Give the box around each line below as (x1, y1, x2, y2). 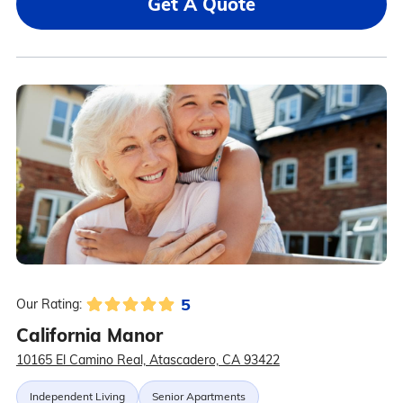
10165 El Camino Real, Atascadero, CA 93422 (15, 352, 280, 369)
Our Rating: (15, 296, 82, 313)
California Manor (15, 324, 163, 347)
